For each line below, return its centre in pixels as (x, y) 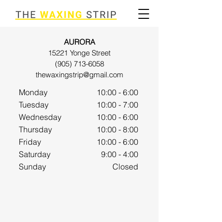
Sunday (36, 166)
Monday (36, 92)
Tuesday (36, 105)
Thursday (39, 129)
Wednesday (41, 117)
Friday (36, 142)
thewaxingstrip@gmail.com (79, 75)
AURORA (79, 42)
